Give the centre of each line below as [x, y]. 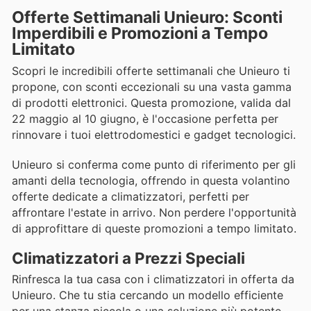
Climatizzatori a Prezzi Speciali [128, 258]
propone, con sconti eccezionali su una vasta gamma [152, 87]
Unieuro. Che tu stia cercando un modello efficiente [148, 295]
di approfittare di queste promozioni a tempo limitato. [154, 228]
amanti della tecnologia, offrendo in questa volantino [151, 180]
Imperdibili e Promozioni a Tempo [140, 34]
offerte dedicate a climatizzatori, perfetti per [131, 196]
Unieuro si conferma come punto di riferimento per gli [154, 164]
